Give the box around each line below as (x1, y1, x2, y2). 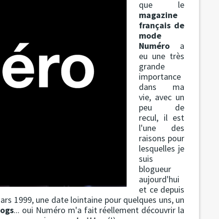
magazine (139, 9, 178, 21)
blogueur (139, 163, 172, 175)
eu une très (139, 50, 185, 62)
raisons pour (139, 132, 185, 144)
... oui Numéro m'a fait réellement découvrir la (14, 204, 185, 216)
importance (139, 70, 181, 82)
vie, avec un (139, 91, 185, 103)
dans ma (139, 81, 185, 92)
